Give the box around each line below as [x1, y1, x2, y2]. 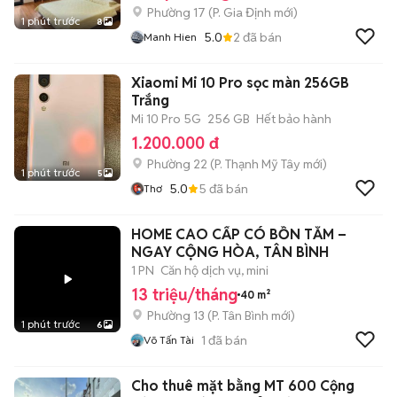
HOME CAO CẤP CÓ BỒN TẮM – [131, 225, 346, 244]
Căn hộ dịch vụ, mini [160, 262, 269, 278]
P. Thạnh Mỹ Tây [214, 156, 300, 172]
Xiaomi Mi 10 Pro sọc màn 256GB [131, 74, 349, 92]
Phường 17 [147, 4, 206, 20]
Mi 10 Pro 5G [131, 111, 201, 127]
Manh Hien [144, 30, 197, 43]
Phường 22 [147, 156, 207, 172]
